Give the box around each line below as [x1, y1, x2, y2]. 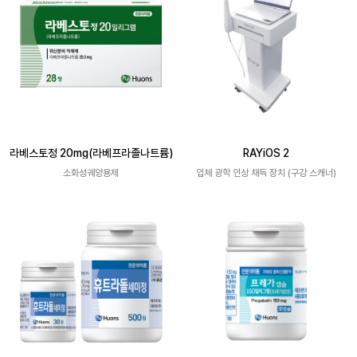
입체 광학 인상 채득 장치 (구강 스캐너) [196, 167, 336, 178]
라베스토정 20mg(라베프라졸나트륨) [9, 147, 173, 159]
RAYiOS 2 [243, 147, 289, 159]
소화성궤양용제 [63, 167, 119, 178]
